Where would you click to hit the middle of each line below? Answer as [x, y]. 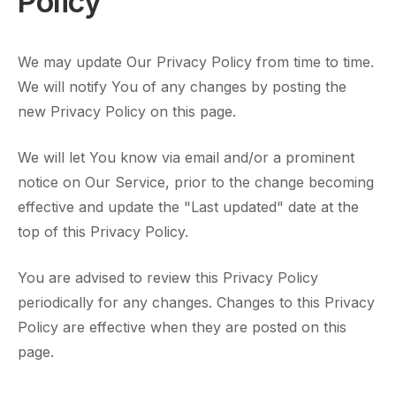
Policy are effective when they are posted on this [182, 327]
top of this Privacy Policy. [103, 232]
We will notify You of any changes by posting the [182, 87]
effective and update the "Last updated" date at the [188, 207]
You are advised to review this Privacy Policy [168, 278]
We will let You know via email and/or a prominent [186, 158]
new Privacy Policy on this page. [127, 112]
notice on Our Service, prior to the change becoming [196, 183]
